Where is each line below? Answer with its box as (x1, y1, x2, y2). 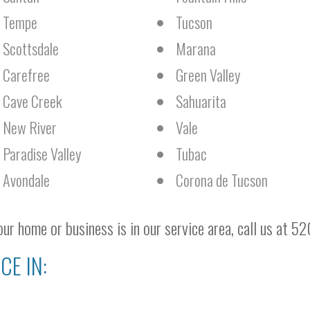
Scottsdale (3, 37, 59, 60)
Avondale (3, 169, 50, 191)
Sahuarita (176, 90, 226, 112)
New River (3, 116, 57, 138)
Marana (176, 37, 216, 60)
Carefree (3, 64, 50, 86)
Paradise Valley (3, 143, 81, 165)
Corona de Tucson (176, 169, 268, 191)
